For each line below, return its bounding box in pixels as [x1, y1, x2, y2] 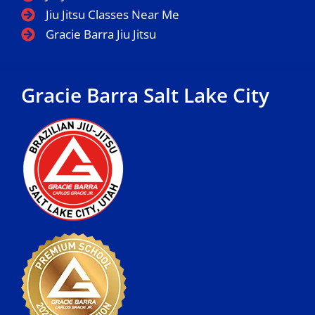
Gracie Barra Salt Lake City [21, 82, 269, 109]
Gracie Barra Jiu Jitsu [46, 26, 156, 43]
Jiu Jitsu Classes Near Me [46, 6, 179, 23]
